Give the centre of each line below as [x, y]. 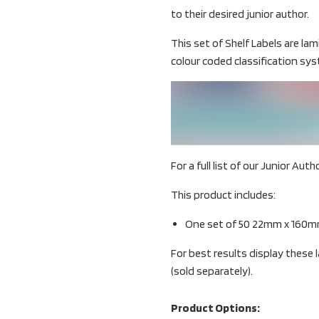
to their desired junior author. [240, 14]
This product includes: [223, 195]
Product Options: [215, 308]
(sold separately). [212, 271]
